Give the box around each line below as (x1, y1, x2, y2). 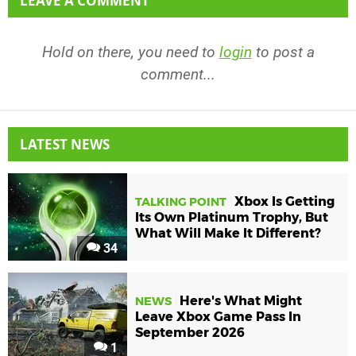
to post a (251, 42, 315, 61)
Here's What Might (180, 292, 302, 308)
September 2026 (135, 324, 245, 340)
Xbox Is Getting (234, 193, 335, 209)
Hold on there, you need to (41, 42, 219, 61)
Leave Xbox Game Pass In (135, 308, 301, 324)
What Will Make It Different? (135, 225, 321, 241)
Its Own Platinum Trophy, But (135, 209, 328, 225)
